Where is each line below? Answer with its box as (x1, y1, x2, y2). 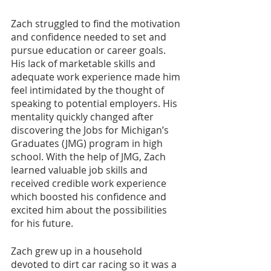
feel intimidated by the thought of (11, 83, 166, 97)
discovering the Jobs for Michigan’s (11, 123, 171, 137)
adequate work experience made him (11, 70, 183, 84)
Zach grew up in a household (11, 244, 145, 258)
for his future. (11, 217, 73, 230)
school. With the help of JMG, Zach (11, 150, 168, 164)
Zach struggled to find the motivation (11, 17, 183, 31)
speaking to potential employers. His (11, 97, 180, 111)
